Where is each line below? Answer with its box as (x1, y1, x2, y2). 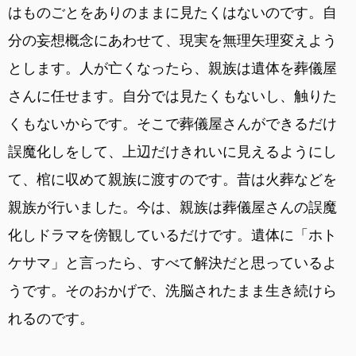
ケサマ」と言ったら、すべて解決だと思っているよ (8, 253, 337, 271)
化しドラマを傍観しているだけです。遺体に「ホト (8, 226, 337, 243)
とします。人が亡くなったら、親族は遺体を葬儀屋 (8, 59, 337, 76)
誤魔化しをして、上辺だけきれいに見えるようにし (8, 142, 337, 160)
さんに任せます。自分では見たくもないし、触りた (8, 87, 337, 104)
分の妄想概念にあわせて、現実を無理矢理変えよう (8, 31, 337, 48)
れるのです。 (8, 309, 94, 327)
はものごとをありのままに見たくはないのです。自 (8, 3, 337, 21)
